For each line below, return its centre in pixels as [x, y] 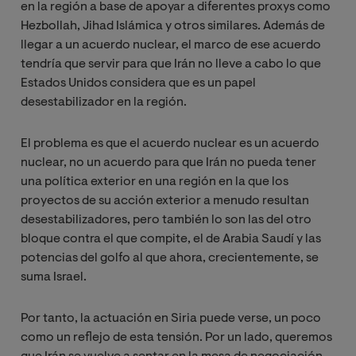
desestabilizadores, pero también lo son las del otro [166, 220]
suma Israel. [54, 277]
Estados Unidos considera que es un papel [138, 83]
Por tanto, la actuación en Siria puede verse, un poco [171, 318]
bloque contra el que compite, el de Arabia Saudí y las [171, 239]
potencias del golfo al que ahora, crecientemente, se [170, 258]
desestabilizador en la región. [104, 102]
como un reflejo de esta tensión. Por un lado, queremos [176, 337]
